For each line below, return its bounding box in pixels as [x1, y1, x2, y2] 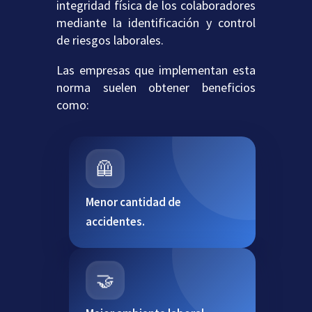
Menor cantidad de [85, 194, 181, 210]
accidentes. [85, 214, 145, 230]
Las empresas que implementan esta [56, 62, 256, 79]
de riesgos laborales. [56, 32, 164, 49]
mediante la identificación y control [56, 15, 256, 31]
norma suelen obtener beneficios [56, 79, 256, 96]
